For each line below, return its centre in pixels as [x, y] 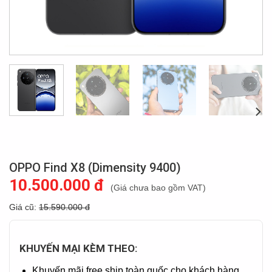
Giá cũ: [24, 207]
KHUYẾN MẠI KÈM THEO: [78, 248]
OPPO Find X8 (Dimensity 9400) [95, 168]
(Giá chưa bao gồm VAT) [158, 188]
